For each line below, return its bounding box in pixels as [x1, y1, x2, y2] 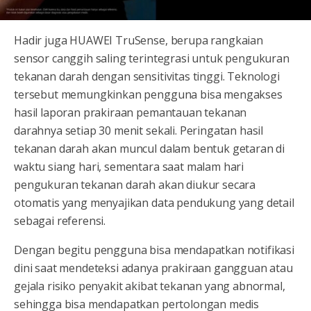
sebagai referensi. [14, 212, 106, 228]
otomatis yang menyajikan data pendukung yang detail [14, 194, 294, 210]
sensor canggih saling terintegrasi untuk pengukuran [14, 50, 289, 66]
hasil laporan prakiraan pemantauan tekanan [14, 104, 247, 120]
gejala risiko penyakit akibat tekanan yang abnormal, [14, 278, 285, 294]
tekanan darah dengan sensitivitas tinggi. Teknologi [14, 68, 280, 84]
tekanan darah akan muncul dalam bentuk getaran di [14, 140, 285, 156]
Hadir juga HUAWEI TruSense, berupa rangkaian [14, 32, 263, 48]
